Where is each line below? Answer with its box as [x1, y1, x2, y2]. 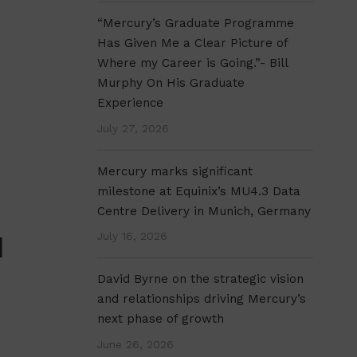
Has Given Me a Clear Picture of [97, 36, 288, 51]
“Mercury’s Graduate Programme [97, 16, 295, 31]
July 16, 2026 [97, 229, 168, 243]
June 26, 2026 [97, 337, 175, 351]
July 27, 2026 [97, 121, 170, 135]
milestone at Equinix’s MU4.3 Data [97, 183, 301, 198]
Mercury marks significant [97, 163, 253, 178]
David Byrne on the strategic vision [97, 271, 304, 286]
